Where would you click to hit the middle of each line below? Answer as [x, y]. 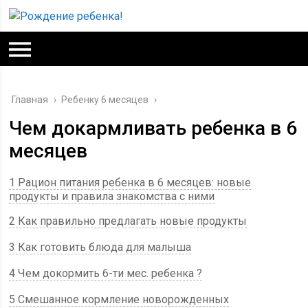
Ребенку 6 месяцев [105, 100]
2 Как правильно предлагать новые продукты [128, 221]
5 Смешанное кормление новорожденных [119, 299]
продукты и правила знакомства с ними [112, 196]
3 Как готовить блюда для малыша [100, 247]
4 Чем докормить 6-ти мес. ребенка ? [106, 273]
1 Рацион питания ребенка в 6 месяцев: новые [130, 183]
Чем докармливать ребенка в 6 [153, 128]
